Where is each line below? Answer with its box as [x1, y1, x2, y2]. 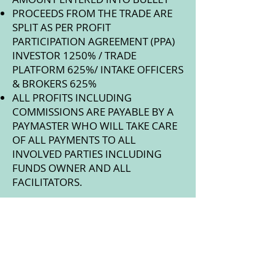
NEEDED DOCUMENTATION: [12, 203, 155, 217]
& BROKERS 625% [12, 76, 97, 91]
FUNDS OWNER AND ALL [12, 161, 131, 175]
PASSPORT [12, 231, 62, 245]
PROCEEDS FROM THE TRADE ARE [12, 6, 172, 20]
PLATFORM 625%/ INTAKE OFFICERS [12, 62, 183, 76]
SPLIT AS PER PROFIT [12, 20, 111, 34]
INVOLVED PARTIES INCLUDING [12, 147, 161, 161]
